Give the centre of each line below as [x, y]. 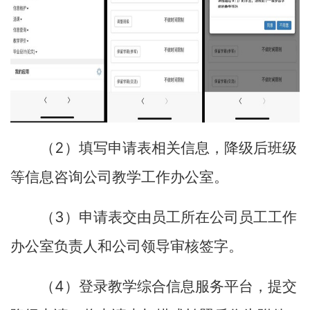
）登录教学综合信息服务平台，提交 [181, 286]
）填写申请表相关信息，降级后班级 [181, 148]
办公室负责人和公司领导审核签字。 [127, 246]
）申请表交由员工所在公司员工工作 [181, 217]
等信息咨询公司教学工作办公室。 [119, 177]
